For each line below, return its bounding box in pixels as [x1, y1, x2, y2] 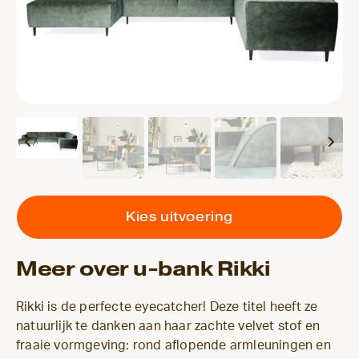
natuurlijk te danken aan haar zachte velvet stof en [16, 320, 321, 333]
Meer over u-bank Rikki [16, 256, 270, 282]
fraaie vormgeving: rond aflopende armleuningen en [16, 339, 331, 353]
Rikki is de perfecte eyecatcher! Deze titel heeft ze [16, 301, 318, 314]
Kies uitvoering [126, 209, 233, 225]
